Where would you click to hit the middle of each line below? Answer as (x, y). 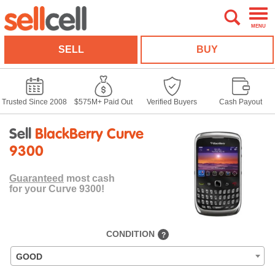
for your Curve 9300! (57, 189)
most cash (89, 178)
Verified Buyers (172, 102)
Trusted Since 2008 (34, 102)
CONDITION (130, 234)
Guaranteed (37, 178)
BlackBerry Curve (87, 135)
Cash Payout (241, 102)
